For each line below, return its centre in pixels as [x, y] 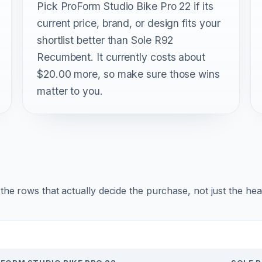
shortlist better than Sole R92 [105, 40]
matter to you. [70, 91]
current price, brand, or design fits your [129, 23]
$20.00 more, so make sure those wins [128, 74]
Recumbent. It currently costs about [121, 57]
